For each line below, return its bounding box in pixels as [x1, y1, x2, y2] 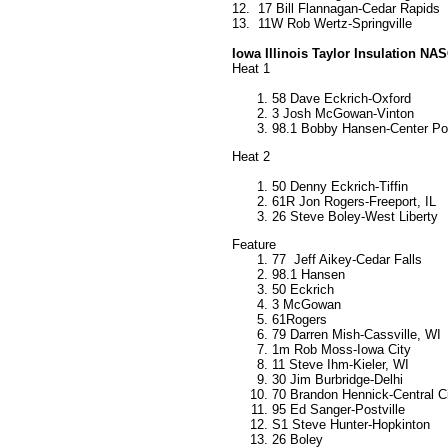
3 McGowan [272, 297, 341, 313]
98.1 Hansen [272, 267, 345, 283]
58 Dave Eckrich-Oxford [272, 91, 411, 107]
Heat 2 [232, 149, 270, 165]
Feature [232, 237, 276, 253]
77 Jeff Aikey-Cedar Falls [272, 252, 422, 268]
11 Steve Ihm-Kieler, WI [272, 357, 409, 373]
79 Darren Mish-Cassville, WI [272, 327, 441, 343]
